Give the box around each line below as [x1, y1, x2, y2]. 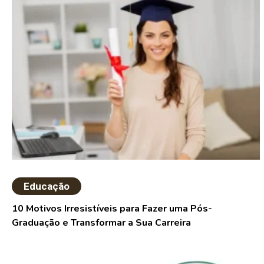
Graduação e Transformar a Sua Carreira [12, 216, 192, 230]
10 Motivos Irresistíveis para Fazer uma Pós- [12, 202, 213, 216]
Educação [24, 180, 70, 193]
